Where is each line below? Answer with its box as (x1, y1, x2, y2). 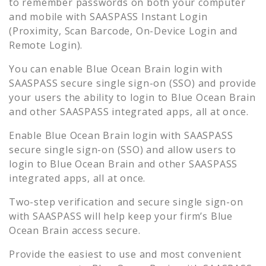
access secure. (68, 223, 141, 237)
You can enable (9, 62, 87, 75)
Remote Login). (9, 38, 83, 52)
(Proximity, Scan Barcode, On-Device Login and (9, 24, 237, 37)
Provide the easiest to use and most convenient (9, 247, 242, 261)
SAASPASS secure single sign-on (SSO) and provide (9, 76, 256, 90)
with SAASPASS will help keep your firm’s (9, 209, 211, 223)
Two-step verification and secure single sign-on (9, 195, 243, 208)
